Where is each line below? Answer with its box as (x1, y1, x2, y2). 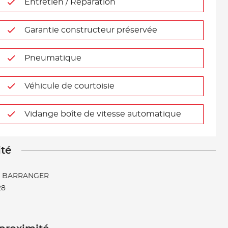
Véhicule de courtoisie (24, 82, 115, 90)
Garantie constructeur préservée (24, 26, 157, 34)
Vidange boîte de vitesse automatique (24, 110, 181, 118)
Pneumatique (24, 54, 81, 62)
